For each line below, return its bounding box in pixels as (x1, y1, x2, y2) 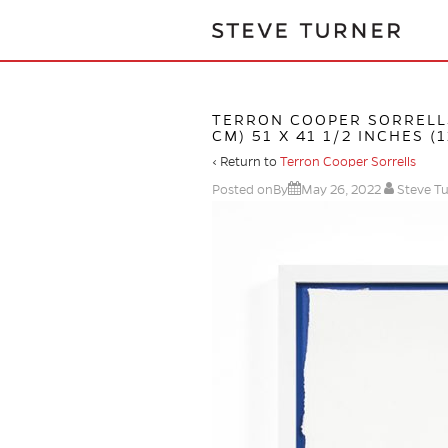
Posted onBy (212, 183, 288, 197)
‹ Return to (212, 155, 280, 169)
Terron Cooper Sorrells (280, 155, 416, 169)
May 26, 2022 (301, 183, 381, 197)
